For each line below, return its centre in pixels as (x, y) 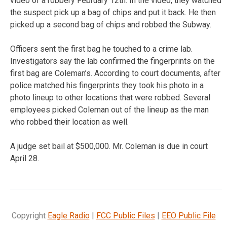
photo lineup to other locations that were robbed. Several (110, 97)
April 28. (25, 158)
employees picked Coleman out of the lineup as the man (109, 109)
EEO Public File (188, 215)
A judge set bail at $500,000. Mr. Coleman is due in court (109, 146)
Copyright (29, 215)
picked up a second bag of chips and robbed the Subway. (111, 24)
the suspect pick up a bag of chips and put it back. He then (113, 12)
